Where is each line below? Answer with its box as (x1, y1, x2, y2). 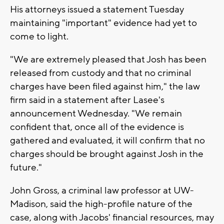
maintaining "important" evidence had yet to (10, 17, 197, 29)
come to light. (10, 30, 68, 43)
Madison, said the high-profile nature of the (10, 198, 192, 210)
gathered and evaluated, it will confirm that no (10, 134, 205, 147)
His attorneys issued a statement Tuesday (10, 3, 184, 16)
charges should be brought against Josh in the (10, 148, 203, 160)
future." (10, 161, 42, 174)
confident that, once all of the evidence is (10, 121, 184, 133)
